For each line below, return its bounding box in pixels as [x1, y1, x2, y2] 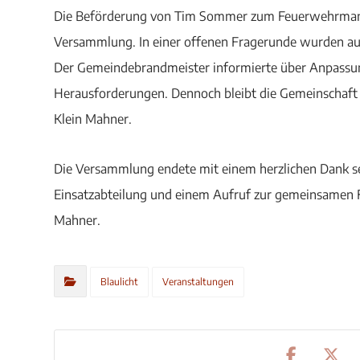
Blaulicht [100, 275, 139, 288]
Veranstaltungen [162, 275, 235, 288]
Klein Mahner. [54, 110, 133, 127]
